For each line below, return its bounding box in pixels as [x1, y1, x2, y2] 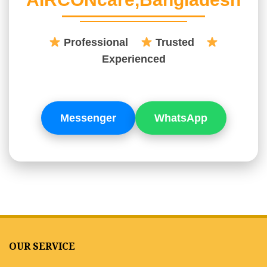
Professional [61, 36, 141, 49]
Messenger [60, 112, 116, 125]
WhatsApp [154, 112, 207, 125]
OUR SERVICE [9, 240, 75, 255]
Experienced [101, 53, 166, 66]
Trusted [152, 36, 206, 49]
